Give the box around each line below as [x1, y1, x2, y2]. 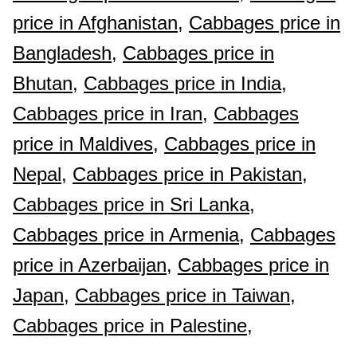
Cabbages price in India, [84, 73, 287, 94]
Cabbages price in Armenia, [13, 224, 245, 245]
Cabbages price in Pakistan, [73, 163, 308, 185]
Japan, [13, 284, 69, 306]
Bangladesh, [13, 42, 117, 64]
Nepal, [13, 163, 67, 185]
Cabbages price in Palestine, [13, 315, 253, 336]
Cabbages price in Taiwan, [75, 284, 296, 306]
